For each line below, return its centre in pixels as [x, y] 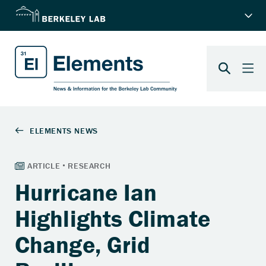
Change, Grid [83, 244]
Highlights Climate [113, 218]
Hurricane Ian [86, 192]
